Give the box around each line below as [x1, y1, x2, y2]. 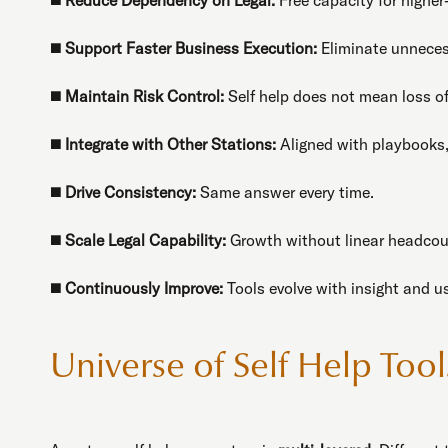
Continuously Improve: [65, 277, 223, 298]
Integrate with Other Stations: [65, 133, 276, 154]
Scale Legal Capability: [65, 229, 226, 250]
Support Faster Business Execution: [65, 37, 317, 58]
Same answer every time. [196, 181, 374, 202]
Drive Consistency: [65, 181, 196, 202]
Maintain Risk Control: [65, 85, 224, 106]
